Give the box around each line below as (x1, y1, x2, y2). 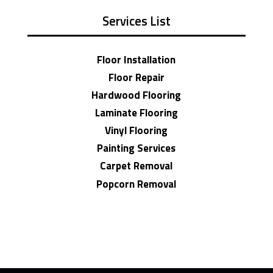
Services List (102, 11, 171, 30)
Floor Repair (108, 69, 165, 85)
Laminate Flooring (94, 105, 178, 121)
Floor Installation (97, 51, 176, 68)
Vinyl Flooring (105, 122, 168, 139)
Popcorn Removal (96, 175, 177, 192)
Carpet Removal (100, 158, 173, 174)
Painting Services (97, 140, 176, 157)
